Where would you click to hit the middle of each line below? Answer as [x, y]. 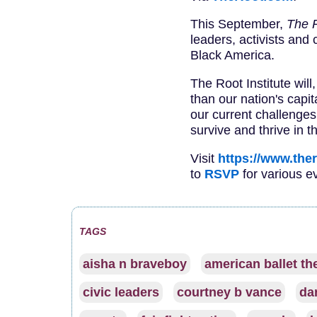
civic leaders [121, 293]
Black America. [232, 56]
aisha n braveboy [134, 264]
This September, [238, 24]
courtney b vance [229, 293]
